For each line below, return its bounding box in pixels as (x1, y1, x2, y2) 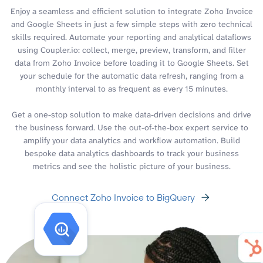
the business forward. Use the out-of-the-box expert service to (15, 122, 248, 133)
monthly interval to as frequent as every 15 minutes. (35, 83, 228, 94)
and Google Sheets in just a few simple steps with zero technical (11, 18, 252, 29)
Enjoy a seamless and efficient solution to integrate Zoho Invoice (10, 5, 253, 16)
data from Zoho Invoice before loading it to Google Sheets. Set (14, 57, 249, 68)
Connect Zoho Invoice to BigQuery (52, 191, 195, 203)
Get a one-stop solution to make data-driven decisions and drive (12, 109, 251, 120)
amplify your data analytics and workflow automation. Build (23, 134, 240, 146)
